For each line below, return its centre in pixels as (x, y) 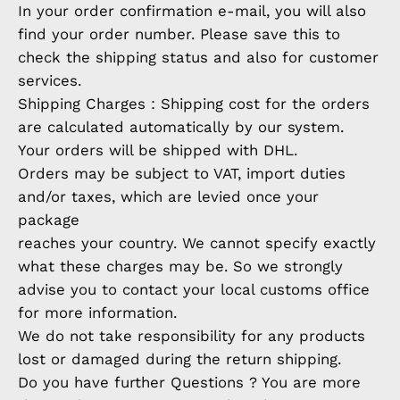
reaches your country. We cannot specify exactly (197, 242)
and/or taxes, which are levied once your (168, 196)
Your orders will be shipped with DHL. (158, 150)
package (49, 219)
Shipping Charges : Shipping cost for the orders (194, 103)
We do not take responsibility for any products (192, 335)
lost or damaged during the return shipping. (179, 358)
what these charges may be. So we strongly (180, 266)
